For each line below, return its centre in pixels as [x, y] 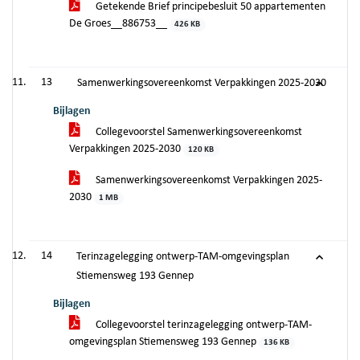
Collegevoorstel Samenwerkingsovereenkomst [198, 132]
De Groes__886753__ [119, 24]
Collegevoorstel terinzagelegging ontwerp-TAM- [202, 325]
